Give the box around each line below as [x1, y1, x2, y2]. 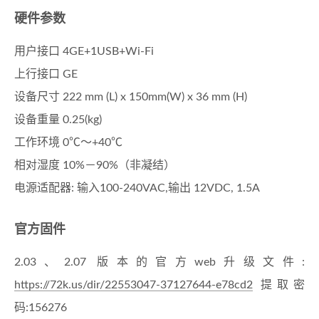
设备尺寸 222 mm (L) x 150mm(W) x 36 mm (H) [14, 91, 247, 103]
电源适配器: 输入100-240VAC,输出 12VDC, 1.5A [14, 182, 260, 194]
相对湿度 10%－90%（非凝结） [14, 159, 175, 171]
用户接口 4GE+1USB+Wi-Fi [14, 46, 154, 57]
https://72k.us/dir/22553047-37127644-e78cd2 [14, 279, 253, 291]
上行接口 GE [14, 68, 78, 80]
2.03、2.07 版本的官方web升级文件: [14, 256, 305, 268]
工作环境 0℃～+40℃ [14, 137, 122, 148]
